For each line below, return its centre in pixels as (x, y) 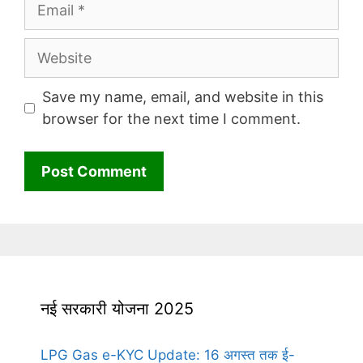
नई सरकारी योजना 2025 (117, 309)
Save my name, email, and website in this (183, 97)
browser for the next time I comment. (171, 119)
